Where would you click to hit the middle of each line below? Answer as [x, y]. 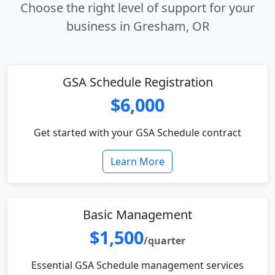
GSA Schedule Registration [137, 82]
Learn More [137, 161]
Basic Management [137, 215]
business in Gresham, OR [137, 26]
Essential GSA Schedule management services [137, 265]
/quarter [165, 241]
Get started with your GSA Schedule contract [137, 133]
